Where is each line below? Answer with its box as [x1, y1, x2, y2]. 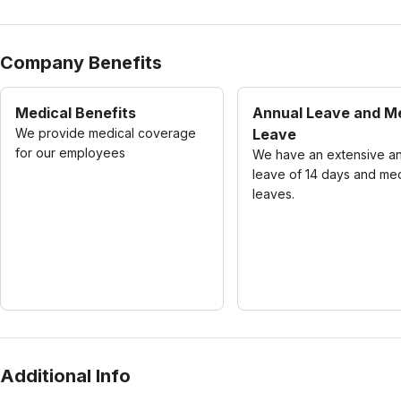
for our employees [15, 145, 125, 160]
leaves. [252, 186, 294, 201]
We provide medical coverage [15, 125, 196, 141]
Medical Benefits [15, 104, 136, 122]
